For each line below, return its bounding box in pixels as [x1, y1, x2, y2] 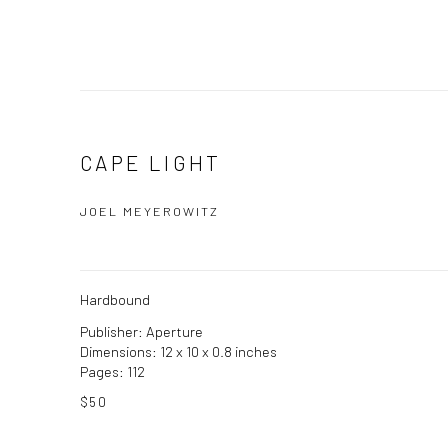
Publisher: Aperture [80, 322, 203, 340]
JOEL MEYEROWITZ [80, 203, 219, 219]
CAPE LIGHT [80, 150, 222, 175]
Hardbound [80, 290, 150, 308]
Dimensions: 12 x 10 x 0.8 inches [80, 342, 277, 360]
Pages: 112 [80, 362, 145, 380]
